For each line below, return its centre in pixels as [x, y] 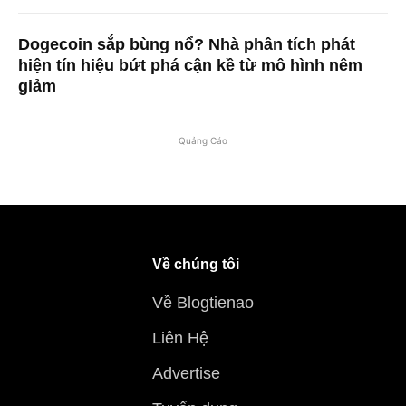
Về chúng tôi [196, 265]
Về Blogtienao [203, 303]
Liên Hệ [180, 338]
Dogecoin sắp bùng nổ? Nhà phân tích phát [187, 45]
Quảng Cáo [203, 141]
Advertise [186, 374]
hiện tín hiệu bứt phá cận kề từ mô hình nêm [190, 66]
